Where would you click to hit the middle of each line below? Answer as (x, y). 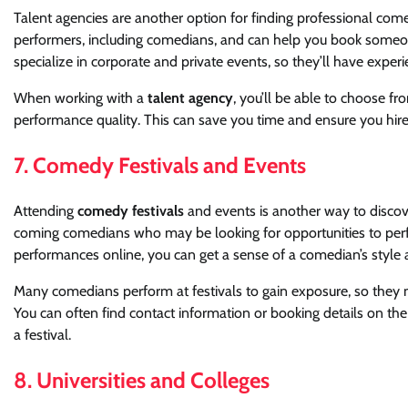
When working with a (81, 98)
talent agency (190, 98)
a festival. (42, 335)
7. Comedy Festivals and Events (160, 166)
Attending (46, 211)
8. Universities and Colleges (142, 380)
